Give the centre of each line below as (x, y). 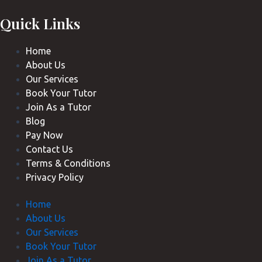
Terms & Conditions (68, 163)
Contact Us (49, 149)
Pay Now (44, 135)
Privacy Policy (54, 177)
